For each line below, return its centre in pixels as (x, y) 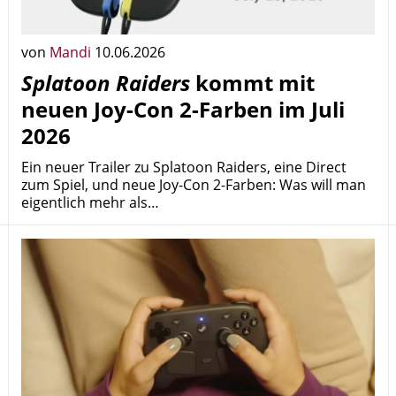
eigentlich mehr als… (90, 202)
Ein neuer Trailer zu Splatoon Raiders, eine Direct (184, 167)
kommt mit (252, 83)
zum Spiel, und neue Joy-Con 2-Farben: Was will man (194, 185)
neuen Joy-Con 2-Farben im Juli (183, 109)
